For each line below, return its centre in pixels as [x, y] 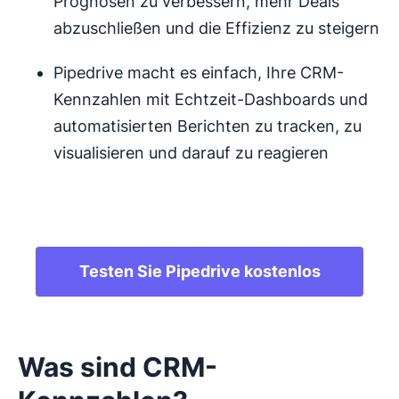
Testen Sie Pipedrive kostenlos [199, 272]
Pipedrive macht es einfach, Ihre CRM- [199, 73]
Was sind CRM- [118, 367]
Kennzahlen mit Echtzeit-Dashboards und [211, 100]
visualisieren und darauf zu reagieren [191, 153]
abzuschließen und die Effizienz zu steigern [216, 28]
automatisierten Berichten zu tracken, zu [208, 126]
